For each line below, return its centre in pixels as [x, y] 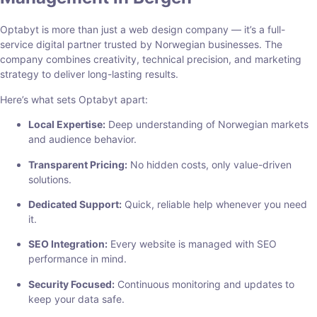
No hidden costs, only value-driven [209, 164]
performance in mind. [77, 259]
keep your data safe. [76, 299]
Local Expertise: [67, 125]
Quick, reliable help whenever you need [214, 204]
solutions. [50, 179]
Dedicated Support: [75, 204]
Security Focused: [71, 284]
